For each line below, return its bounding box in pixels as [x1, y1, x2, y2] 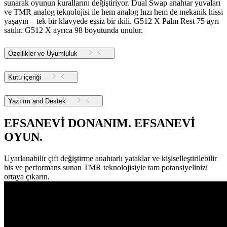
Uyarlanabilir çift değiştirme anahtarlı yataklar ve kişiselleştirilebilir [4, 154, 217, 163]
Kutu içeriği [8, 73, 41, 82]
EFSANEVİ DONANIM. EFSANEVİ [4, 116, 195, 130]
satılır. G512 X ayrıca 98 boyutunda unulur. [4, 26, 143, 35]
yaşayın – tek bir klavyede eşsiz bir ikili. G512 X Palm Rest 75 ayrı [4, 17, 219, 26]
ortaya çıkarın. [4, 172, 50, 181]
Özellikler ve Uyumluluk [8, 50, 78, 58]
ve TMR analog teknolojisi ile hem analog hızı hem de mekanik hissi [4, 8, 223, 17]
